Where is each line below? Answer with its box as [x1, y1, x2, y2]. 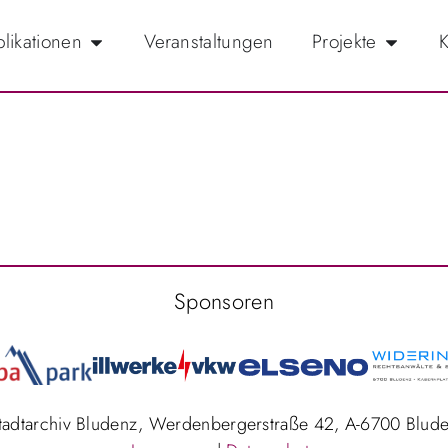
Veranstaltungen [144, 28, 274, 56]
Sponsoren [174, 284, 274, 317]
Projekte [312, 28, 377, 56]
